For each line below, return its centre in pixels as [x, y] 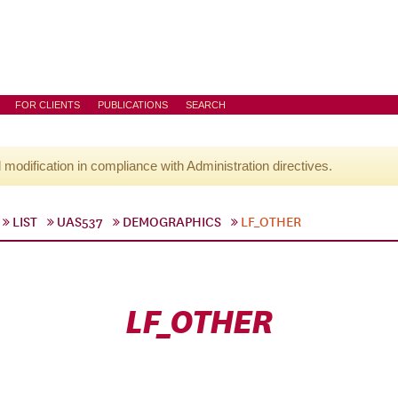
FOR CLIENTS [48, 105]
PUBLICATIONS [133, 105]
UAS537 [80, 222]
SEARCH [206, 105]
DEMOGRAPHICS [172, 222]
